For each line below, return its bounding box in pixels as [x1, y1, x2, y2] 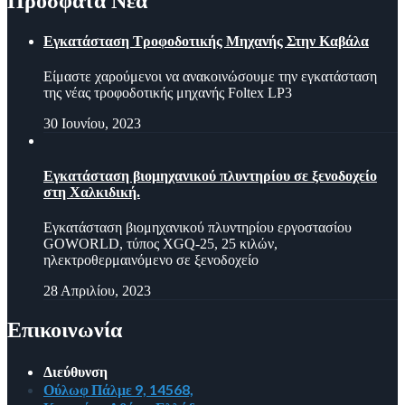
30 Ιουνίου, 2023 [43, 115, 141, 131]
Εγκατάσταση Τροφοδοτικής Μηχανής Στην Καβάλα [43, 33, 369, 49]
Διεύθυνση [43, 362, 108, 380]
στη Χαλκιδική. [43, 184, 140, 201]
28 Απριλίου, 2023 [43, 283, 151, 299]
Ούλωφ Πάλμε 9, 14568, [43, 380, 193, 398]
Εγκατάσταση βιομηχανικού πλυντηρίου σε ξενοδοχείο [43, 168, 377, 184]
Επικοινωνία [7, 318, 122, 343]
